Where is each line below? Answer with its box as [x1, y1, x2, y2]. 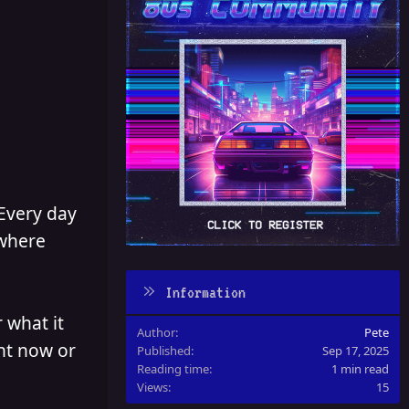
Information [164, 283, 246, 302]
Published [137, 342, 191, 360]
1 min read [331, 361, 389, 378]
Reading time [137, 361, 209, 378]
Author [137, 324, 175, 341]
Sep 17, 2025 [322, 342, 389, 360]
